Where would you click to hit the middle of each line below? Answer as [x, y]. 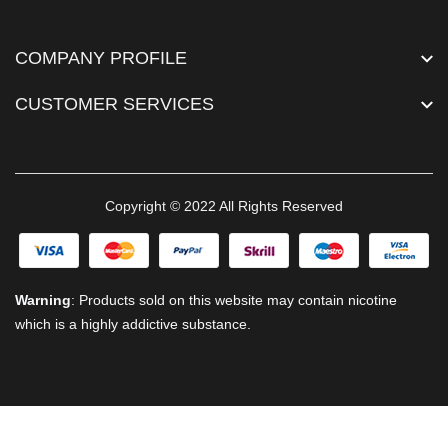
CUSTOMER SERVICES [114, 103]
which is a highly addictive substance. [133, 323]
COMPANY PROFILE [101, 57]
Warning [43, 299]
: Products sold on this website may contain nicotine [234, 299]
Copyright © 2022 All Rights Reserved [224, 205]
